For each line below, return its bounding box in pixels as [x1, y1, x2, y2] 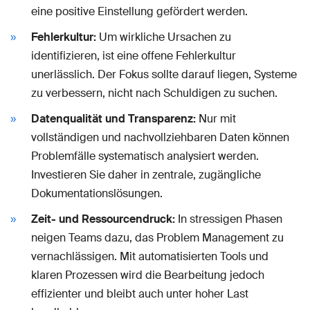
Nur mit [196, 111, 236, 127]
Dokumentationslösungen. [31, 186, 163, 201]
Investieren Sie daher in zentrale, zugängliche [31, 167, 261, 183]
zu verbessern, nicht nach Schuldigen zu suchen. [31, 86, 277, 101]
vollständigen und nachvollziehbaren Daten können [31, 130, 289, 145]
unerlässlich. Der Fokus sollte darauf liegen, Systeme [31, 67, 297, 82]
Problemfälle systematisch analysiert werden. [31, 149, 259, 164]
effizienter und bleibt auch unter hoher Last [31, 286, 248, 302]
